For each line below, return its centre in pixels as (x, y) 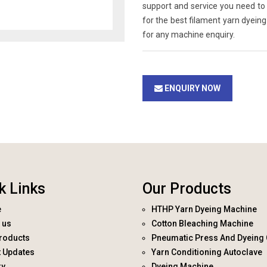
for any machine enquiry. (189, 35)
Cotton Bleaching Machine (202, 223)
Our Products (187, 189)
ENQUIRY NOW (192, 88)
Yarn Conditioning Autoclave (207, 252)
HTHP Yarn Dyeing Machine (204, 209)
